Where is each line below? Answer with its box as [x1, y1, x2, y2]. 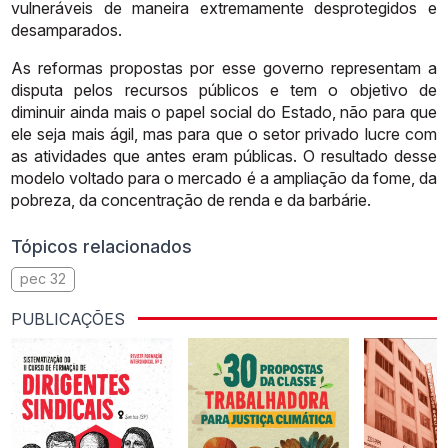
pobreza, [11, 189, 76, 210]
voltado [69, 167, 125, 188]
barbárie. [309, 189, 372, 210]
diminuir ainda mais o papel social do [11, 101, 276, 122]
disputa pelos [11, 79, 114, 100]
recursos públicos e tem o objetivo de [124, 79, 437, 100]
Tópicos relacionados [11, 235, 193, 257]
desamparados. [11, 19, 123, 40]
